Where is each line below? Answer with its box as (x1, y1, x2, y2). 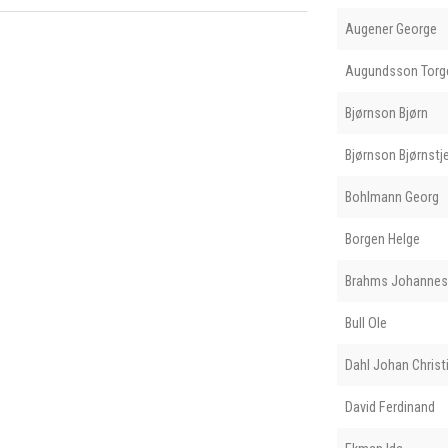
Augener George (344, 20, 437, 37)
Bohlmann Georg (344, 188, 439, 205)
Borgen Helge (344, 230, 420, 247)
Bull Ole (344, 314, 387, 331)
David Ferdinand (344, 398, 435, 415)
